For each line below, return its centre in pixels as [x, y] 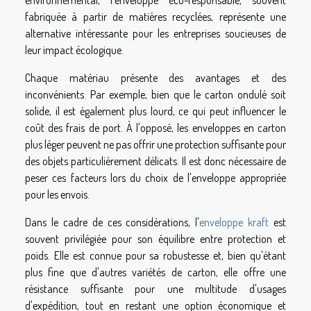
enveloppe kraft [234, 222]
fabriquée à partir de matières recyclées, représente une [155, 17]
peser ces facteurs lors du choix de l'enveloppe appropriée [155, 178]
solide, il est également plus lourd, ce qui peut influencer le [155, 111]
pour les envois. [57, 195]
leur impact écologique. [74, 50]
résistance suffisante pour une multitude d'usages [155, 289]
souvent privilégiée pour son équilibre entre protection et [155, 239]
